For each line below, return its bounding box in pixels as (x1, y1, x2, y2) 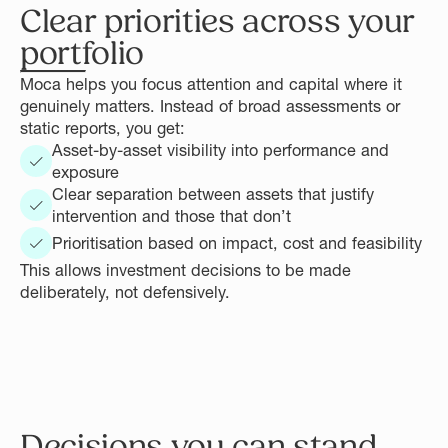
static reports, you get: (20, 118, 185, 138)
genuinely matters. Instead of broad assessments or (20, 96, 400, 116)
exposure (52, 162, 119, 182)
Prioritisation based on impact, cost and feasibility (52, 233, 422, 253)
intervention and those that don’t (52, 206, 291, 226)
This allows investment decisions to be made (20, 260, 351, 280)
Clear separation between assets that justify (52, 184, 374, 204)
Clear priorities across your (20, 3, 415, 41)
